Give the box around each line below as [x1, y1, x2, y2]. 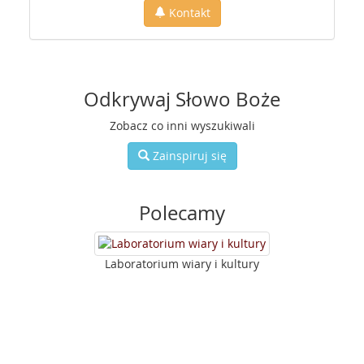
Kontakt [165, 5, 210, 20]
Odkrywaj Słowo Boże [84, 86, 280, 112]
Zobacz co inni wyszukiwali [109, 118, 255, 133]
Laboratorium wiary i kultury [105, 256, 259, 271]
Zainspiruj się [149, 148, 227, 163]
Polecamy [139, 200, 225, 226]
